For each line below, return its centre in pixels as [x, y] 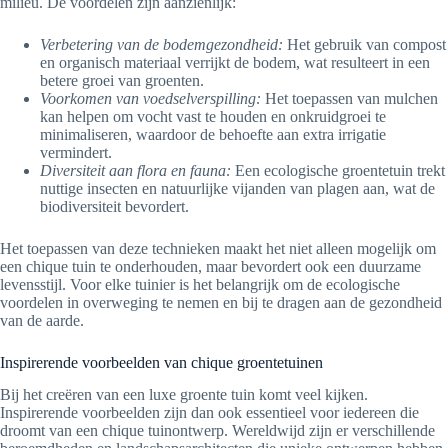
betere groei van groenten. [122, 80]
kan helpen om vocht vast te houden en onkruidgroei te [213, 116]
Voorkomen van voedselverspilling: [150, 98]
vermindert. [76, 152]
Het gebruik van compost [364, 44]
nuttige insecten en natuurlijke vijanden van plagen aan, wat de [237, 188]
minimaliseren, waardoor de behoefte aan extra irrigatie [213, 134]
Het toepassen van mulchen [349, 98]
